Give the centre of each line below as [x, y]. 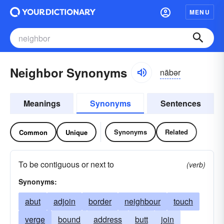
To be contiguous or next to [66, 164]
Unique [76, 132]
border [100, 201]
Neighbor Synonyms [68, 72]
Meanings [42, 103]
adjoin [64, 201]
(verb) [196, 164]
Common [33, 132]
